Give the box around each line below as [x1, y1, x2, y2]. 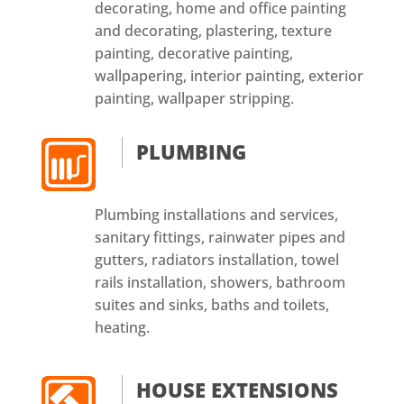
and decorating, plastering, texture [94, 20, 332, 41]
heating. [94, 317, 150, 337]
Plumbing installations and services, [94, 204, 338, 225]
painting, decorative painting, [94, 42, 293, 63]
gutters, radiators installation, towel [94, 249, 339, 270]
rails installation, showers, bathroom [94, 271, 345, 292]
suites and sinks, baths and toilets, [94, 294, 329, 315]
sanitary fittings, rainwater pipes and [94, 226, 345, 247]
